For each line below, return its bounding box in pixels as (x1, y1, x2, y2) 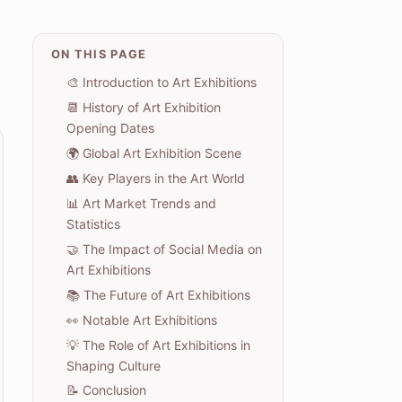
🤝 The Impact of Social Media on (66, 240, 262, 257)
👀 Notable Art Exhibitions (66, 311, 217, 328)
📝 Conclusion (66, 382, 146, 398)
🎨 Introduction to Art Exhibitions (66, 74, 257, 91)
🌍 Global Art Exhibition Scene (66, 145, 241, 161)
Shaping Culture (66, 357, 161, 373)
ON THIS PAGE (51, 48, 147, 62)
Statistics (66, 215, 120, 232)
